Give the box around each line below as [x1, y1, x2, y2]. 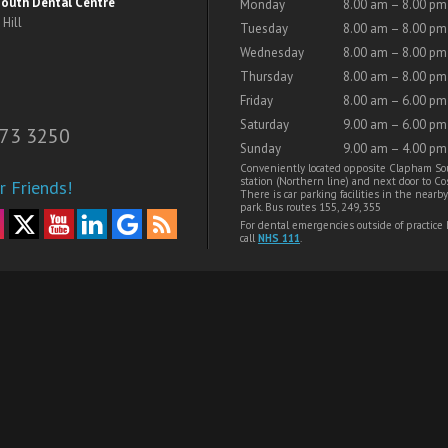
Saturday [240, 116, 289, 134]
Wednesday [240, 44, 304, 62]
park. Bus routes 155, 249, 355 [240, 200, 381, 215]
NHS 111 [258, 231, 300, 246]
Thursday [240, 68, 293, 86]
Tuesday [240, 20, 288, 38]
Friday [240, 92, 273, 110]
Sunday [240, 140, 281, 158]
